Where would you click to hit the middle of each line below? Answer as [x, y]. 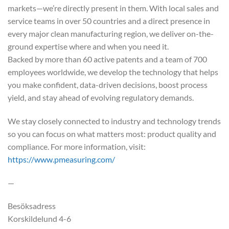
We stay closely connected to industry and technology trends [114, 121]
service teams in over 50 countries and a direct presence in [109, 21]
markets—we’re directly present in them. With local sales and [113, 8]
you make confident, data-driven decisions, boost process [108, 85]
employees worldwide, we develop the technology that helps [113, 72]
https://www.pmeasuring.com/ [61, 159]
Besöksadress [32, 206]
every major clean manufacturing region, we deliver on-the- [111, 33]
